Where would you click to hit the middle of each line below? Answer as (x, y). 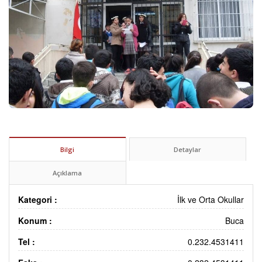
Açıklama (68, 173)
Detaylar (188, 149)
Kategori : (38, 199)
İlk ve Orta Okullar (211, 199)
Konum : (35, 220)
